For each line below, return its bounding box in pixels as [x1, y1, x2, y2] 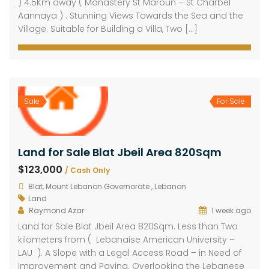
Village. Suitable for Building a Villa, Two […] [18, 23, 198, 36]
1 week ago [210, 205, 251, 216]
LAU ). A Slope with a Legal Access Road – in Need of [18, 247, 241, 259]
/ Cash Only [65, 165, 110, 176]
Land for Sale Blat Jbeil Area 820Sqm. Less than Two [18, 220, 238, 233]
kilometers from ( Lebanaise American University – [18, 234, 235, 246]
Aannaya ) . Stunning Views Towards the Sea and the [18, 10, 243, 23]
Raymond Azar [29, 205, 84, 216]
